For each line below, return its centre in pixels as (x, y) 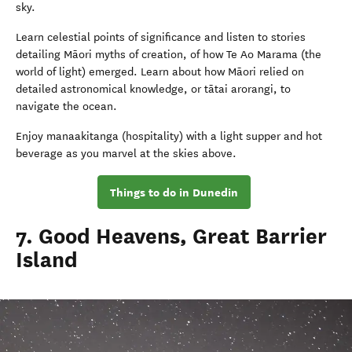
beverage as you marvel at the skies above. (126, 154)
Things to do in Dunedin (174, 192)
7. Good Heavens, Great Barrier (171, 236)
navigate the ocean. (66, 106)
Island (47, 260)
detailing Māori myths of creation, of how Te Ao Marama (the (169, 55)
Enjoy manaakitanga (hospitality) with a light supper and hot (169, 136)
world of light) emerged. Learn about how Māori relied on (160, 72)
